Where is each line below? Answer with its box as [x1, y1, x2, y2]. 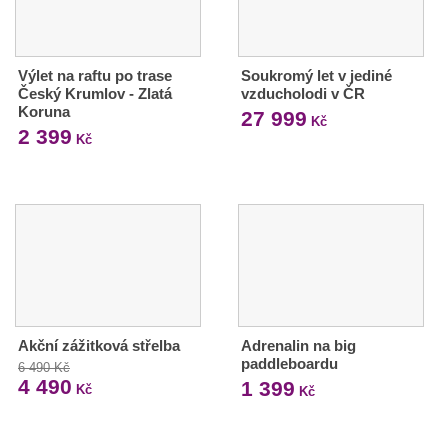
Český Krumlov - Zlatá [18, 84, 172, 102]
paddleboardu [240, 354, 338, 372]
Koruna [18, 102, 70, 120]
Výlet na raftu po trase [18, 66, 172, 84]
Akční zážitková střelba [18, 336, 180, 354]
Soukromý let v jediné [240, 66, 392, 84]
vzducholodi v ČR [240, 84, 365, 102]
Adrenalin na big [240, 336, 356, 354]
